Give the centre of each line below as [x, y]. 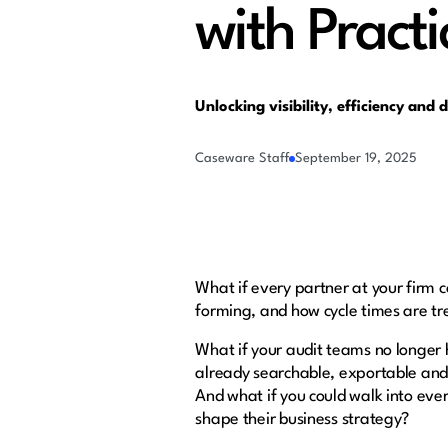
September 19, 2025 [356, 159]
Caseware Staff [242, 159]
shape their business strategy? [304, 420]
